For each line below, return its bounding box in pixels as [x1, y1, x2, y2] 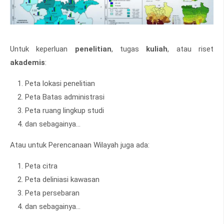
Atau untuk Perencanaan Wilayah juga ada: [10, 140, 149, 150]
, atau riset [167, 44, 214, 54]
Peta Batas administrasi [25, 92, 104, 102]
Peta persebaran [25, 188, 79, 198]
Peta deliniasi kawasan [25, 175, 99, 184]
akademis [10, 58, 45, 67]
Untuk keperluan [10, 44, 75, 54]
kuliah [146, 44, 168, 54]
